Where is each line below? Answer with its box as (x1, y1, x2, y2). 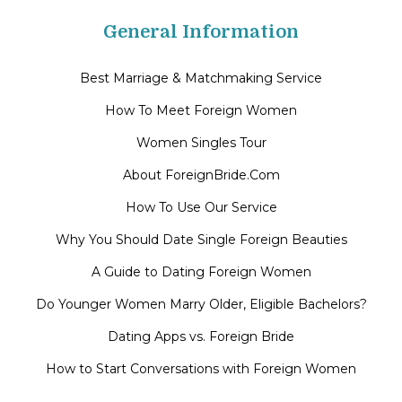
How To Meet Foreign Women (105, 102, 297, 119)
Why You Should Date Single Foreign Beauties (55, 232, 347, 249)
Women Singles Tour (135, 135, 267, 152)
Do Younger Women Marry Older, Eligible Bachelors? (35, 296, 367, 313)
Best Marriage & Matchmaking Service (80, 70, 322, 87)
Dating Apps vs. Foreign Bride (108, 328, 294, 345)
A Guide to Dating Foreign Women (91, 264, 311, 281)
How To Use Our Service (125, 199, 277, 216)
